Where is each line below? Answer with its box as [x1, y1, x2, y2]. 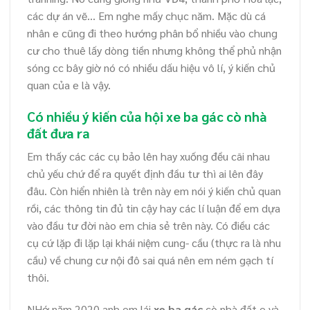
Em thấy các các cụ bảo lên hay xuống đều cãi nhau [27, 149, 270, 164]
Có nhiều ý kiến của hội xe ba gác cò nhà [27, 107, 267, 125]
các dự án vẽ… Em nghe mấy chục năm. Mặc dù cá [27, 8, 266, 23]
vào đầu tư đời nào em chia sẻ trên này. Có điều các [27, 218, 270, 233]
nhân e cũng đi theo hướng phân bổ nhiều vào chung [27, 25, 277, 40]
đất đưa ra [27, 123, 90, 141]
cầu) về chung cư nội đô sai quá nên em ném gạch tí [27, 253, 273, 268]
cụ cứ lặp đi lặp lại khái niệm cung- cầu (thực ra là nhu [27, 235, 281, 250]
